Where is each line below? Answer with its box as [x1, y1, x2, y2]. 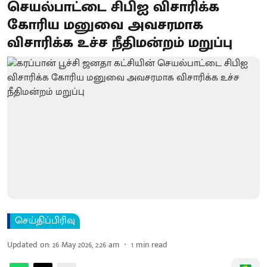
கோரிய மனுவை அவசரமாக [7, 13, 203, 37]
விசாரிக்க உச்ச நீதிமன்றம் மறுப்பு [7, 31, 232, 55]
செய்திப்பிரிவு [15, 212, 75, 229]
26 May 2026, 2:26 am [52, 237, 120, 252]
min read [136, 237, 167, 252]
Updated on [7, 237, 49, 252]
